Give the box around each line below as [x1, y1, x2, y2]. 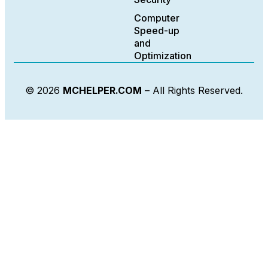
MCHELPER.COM [63, 84, 142, 97]
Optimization [134, 50, 191, 62]
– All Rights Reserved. [142, 84, 243, 97]
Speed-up [134, 25, 179, 37]
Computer [134, 12, 179, 25]
